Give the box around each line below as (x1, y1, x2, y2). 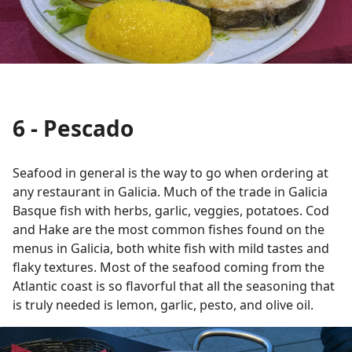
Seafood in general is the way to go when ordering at (13, 163, 328, 181)
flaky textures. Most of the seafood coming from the (13, 258, 324, 276)
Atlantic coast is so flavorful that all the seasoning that (13, 277, 335, 295)
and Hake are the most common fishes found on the (13, 220, 324, 238)
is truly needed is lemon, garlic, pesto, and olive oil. (13, 295, 317, 313)
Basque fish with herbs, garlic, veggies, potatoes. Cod (13, 201, 329, 219)
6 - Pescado (13, 112, 134, 143)
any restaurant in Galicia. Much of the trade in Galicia (13, 182, 328, 200)
